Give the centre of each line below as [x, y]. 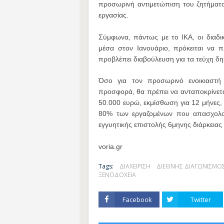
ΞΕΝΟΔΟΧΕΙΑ [117, 175]
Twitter [200, 199]
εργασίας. [113, 15]
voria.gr [110, 146]
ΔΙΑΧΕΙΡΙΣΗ [135, 166]
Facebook [137, 199]
